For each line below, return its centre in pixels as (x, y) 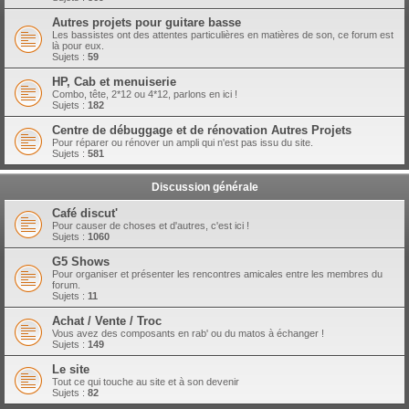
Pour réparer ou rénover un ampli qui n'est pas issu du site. (183, 142)
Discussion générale (204, 187)
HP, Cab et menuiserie (114, 82)
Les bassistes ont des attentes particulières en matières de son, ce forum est (223, 35)
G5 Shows (81, 262)
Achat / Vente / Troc (107, 321)
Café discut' (85, 213)
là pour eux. (78, 46)
